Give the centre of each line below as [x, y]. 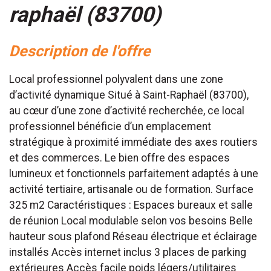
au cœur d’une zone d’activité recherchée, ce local [127, 110]
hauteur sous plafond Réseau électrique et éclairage [133, 236]
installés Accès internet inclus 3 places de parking [128, 252]
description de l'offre [85, 51]
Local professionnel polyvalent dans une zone [116, 79]
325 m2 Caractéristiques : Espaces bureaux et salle [131, 205]
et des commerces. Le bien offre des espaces [119, 158]
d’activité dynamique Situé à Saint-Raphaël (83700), [129, 95]
